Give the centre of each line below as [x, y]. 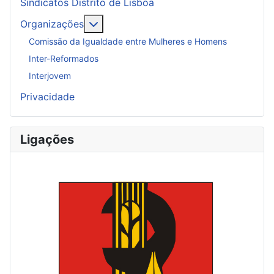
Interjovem [50, 76]
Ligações [47, 139]
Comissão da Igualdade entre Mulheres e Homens [128, 42]
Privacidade [47, 96]
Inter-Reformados [64, 59]
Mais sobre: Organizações [158, 23]
